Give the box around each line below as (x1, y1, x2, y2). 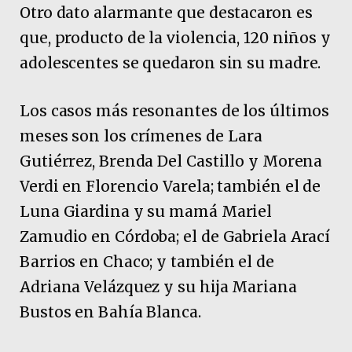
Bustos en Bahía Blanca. (20, 302, 201, 322)
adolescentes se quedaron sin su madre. (20, 53, 321, 73)
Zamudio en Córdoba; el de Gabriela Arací (20, 227, 331, 247)
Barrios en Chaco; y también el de (20, 252, 274, 272)
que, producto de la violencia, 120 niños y (20, 28, 332, 48)
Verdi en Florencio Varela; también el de (20, 177, 321, 196)
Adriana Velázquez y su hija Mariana (20, 277, 297, 297)
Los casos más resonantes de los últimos (20, 101, 330, 121)
